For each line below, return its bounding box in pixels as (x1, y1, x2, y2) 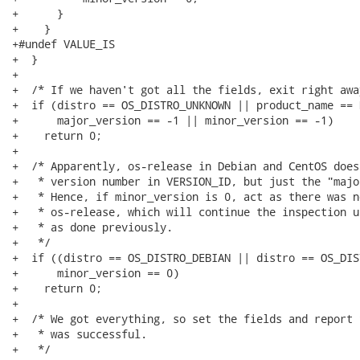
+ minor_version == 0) (12, 265, 179, 280)
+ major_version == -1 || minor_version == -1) (12, 112, 333, 128)
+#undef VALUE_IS (12, 36, 115, 51)
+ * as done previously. (12, 219, 173, 235)
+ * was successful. (12, 326, 147, 342)
